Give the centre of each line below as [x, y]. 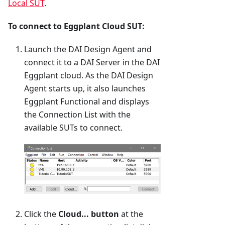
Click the [41, 214]
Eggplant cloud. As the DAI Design [89, 76]
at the [131, 214]
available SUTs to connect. [73, 128]
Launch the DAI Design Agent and [88, 49]
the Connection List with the [77, 115]
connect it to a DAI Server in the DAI [92, 63]
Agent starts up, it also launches [85, 89]
